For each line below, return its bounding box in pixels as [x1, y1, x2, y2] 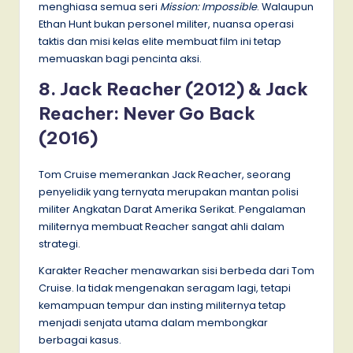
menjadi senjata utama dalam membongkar [39, 316, 268, 330]
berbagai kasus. [39, 333, 121, 347]
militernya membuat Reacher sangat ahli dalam [39, 220, 284, 234]
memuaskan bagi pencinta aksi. [39, 52, 202, 66]
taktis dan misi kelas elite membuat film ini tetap [39, 35, 281, 49]
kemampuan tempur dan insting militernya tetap [39, 299, 286, 313]
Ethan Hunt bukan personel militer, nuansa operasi [39, 17, 294, 32]
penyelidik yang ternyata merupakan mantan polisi [39, 185, 299, 199]
